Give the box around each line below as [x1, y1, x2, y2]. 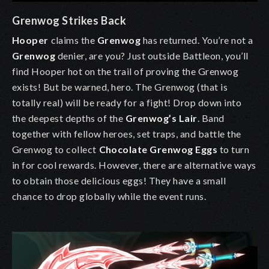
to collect [52, 144, 99, 156]
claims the [50, 34, 97, 46]
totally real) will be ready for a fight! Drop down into [12, 97, 242, 109]
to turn [219, 144, 250, 156]
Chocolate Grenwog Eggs [98, 144, 218, 156]
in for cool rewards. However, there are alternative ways [12, 159, 256, 171]
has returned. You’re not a [143, 34, 253, 46]
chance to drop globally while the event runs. [12, 190, 207, 202]
